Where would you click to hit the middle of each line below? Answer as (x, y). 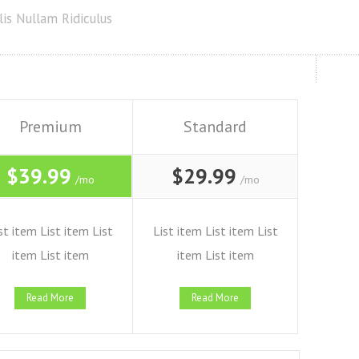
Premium (50, 127)
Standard (216, 127)
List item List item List (215, 231)
